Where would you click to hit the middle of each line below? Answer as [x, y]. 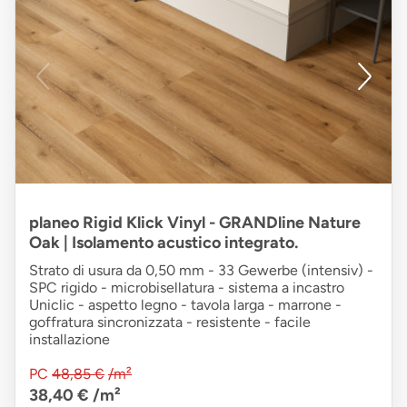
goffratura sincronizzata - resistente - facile [170, 322]
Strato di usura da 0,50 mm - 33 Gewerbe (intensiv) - [201, 270]
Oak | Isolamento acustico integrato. [164, 242]
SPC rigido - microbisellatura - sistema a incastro [187, 287]
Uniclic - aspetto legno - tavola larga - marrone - [185, 304]
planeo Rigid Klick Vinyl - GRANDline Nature [195, 222]
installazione [69, 339]
